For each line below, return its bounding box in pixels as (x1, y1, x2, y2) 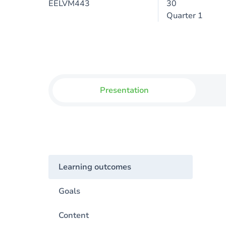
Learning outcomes (59, 161, 131, 173)
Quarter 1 (166, 10, 203, 21)
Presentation (99, 85, 149, 96)
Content (59, 210, 89, 221)
